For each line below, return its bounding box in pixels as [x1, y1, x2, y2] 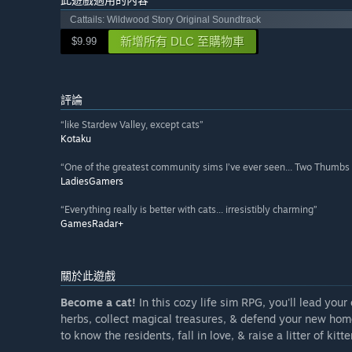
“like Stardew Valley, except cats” [60, 119, 203, 131]
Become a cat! [60, 295, 136, 310]
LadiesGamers [60, 175, 123, 188]
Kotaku [60, 133, 91, 145]
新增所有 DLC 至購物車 [120, 35, 244, 49]
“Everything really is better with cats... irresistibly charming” [60, 203, 317, 216]
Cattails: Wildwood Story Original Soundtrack [70, 14, 261, 26]
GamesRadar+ [60, 218, 123, 230]
